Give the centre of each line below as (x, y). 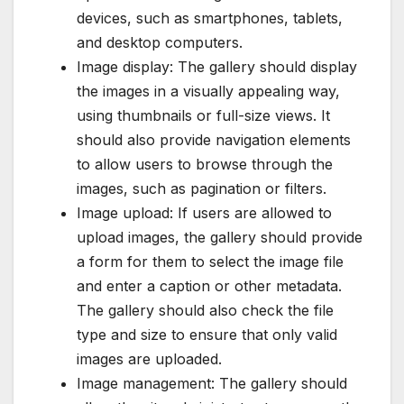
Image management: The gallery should (212, 384)
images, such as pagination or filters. (202, 189)
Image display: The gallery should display (217, 67)
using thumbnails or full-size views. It (203, 116)
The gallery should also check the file (205, 311)
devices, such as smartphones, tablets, (210, 18)
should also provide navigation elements (214, 140)
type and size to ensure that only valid (207, 335)
